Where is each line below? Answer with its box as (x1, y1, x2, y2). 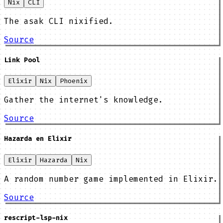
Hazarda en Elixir (4, 134, 72, 143)
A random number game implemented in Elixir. (4, 173, 218, 184)
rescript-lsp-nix (4, 213, 68, 222)
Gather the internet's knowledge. (4, 95, 163, 106)
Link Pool (4, 56, 40, 65)
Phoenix (60, 77, 88, 86)
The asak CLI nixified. (4, 15, 113, 26)
